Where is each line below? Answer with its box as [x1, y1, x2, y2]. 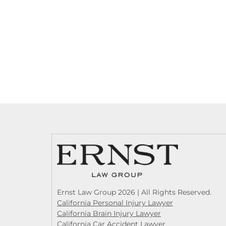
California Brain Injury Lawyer [57, 209, 161, 218]
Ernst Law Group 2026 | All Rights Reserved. [57, 188, 211, 197]
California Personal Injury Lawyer [57, 198, 173, 207]
